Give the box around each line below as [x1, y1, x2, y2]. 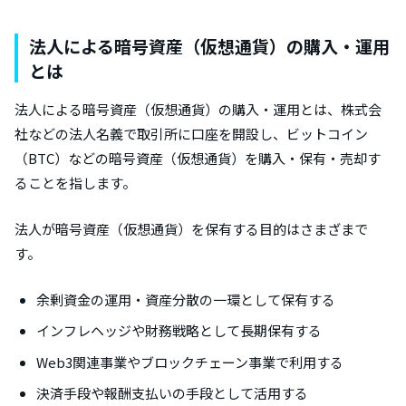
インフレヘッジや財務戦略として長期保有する [36, 321, 322, 341]
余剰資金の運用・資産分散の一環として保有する [36, 289, 335, 309]
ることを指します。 [14, 172, 136, 192]
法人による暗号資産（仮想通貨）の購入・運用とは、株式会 [14, 99, 382, 119]
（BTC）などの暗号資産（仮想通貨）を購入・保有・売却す [14, 148, 381, 168]
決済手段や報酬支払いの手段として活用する [36, 383, 308, 403]
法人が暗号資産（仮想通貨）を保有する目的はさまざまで [14, 218, 368, 238]
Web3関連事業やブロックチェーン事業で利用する [36, 352, 343, 372]
